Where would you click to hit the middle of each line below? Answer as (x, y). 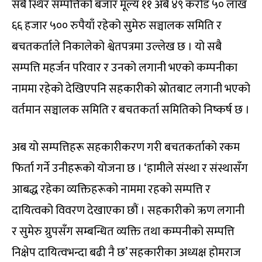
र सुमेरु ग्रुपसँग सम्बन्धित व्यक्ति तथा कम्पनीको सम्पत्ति (123, 232)
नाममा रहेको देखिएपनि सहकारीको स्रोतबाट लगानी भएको (131, 89)
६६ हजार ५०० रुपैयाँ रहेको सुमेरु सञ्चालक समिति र (117, 26)
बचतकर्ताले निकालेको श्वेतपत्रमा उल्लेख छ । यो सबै (117, 47)
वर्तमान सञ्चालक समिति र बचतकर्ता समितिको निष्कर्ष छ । (131, 110)
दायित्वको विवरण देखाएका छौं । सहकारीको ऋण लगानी (128, 211)
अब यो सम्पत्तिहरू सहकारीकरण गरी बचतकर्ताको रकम (126, 148)
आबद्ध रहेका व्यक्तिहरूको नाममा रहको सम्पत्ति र (111, 190)
